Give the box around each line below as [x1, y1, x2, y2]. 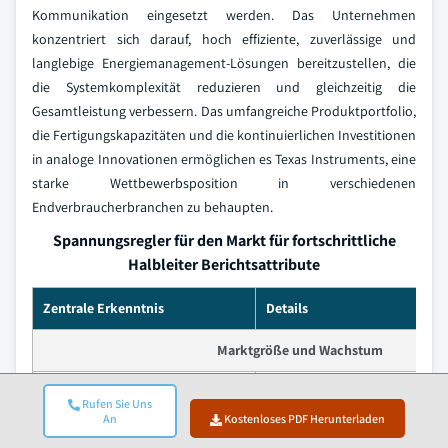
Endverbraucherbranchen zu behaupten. [32, 197, 273, 216]
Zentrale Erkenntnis [43, 298, 164, 317]
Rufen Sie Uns [79, 396, 152, 411]
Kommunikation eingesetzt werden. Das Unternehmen [32, 5, 416, 24]
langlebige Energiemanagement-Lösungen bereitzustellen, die [32, 53, 416, 72]
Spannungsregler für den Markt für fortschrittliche [52, 229, 396, 251]
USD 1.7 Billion [266, 423, 351, 442]
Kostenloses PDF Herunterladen [222, 411, 386, 426]
